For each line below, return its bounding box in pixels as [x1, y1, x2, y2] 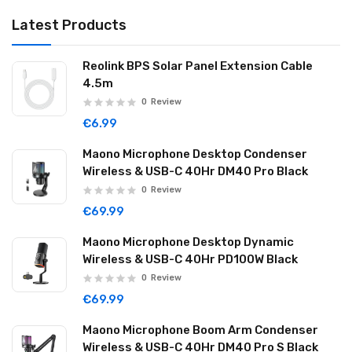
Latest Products [12, 16, 126, 34]
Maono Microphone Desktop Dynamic [82, 235, 294, 249]
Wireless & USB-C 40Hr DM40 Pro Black [82, 164, 308, 178]
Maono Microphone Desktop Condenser [82, 147, 307, 161]
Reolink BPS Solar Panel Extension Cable [82, 59, 313, 73]
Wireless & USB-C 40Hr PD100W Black [82, 252, 298, 266]
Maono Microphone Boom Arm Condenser [82, 323, 318, 337]
